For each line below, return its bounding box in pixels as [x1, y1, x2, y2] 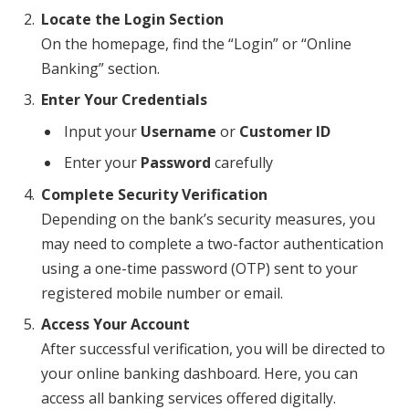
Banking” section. [41, 58, 160, 79]
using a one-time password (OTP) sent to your [41, 258, 358, 279]
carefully [211, 152, 273, 173]
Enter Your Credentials [41, 89, 207, 110]
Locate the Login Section [41, 9, 224, 30]
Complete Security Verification [41, 184, 267, 205]
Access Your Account [41, 314, 190, 335]
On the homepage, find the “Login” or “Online [41, 34, 351, 55]
